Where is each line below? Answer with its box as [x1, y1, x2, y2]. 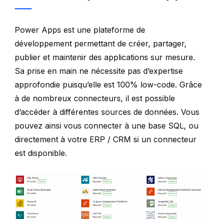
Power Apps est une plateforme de [15, 25, 145, 35]
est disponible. [15, 148, 67, 158]
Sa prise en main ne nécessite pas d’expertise [15, 66, 183, 76]
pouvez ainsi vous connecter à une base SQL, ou [15, 121, 198, 131]
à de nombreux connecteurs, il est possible [15, 93, 175, 103]
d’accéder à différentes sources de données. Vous [15, 107, 199, 117]
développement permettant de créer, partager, [15, 39, 187, 48]
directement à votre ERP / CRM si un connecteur [15, 134, 197, 144]
